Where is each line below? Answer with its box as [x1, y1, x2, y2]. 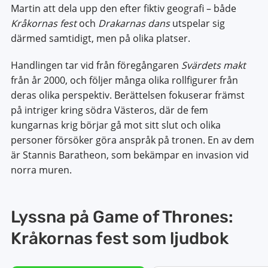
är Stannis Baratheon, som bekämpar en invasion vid [10, 148, 249, 162]
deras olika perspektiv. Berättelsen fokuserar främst [10, 89, 245, 102]
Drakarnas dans [98, 17, 172, 30]
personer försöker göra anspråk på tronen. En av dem [10, 133, 254, 147]
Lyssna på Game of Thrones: [10, 207, 233, 227]
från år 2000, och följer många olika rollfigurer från [10, 74, 238, 87]
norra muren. [10, 163, 72, 176]
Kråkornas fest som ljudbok [10, 229, 229, 248]
